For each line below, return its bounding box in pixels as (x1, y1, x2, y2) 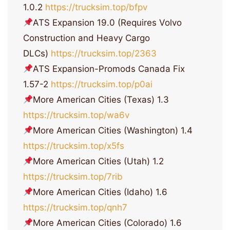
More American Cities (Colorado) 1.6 (33, 218, 182, 228)
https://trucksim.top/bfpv (45, 2, 147, 13)
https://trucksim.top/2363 (51, 48, 157, 59)
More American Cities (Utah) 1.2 (33, 156, 164, 167)
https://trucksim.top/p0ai (51, 79, 152, 90)
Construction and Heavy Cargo (23, 33, 150, 44)
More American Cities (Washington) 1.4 (33, 125, 193, 136)
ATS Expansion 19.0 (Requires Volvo (33, 17, 182, 28)
